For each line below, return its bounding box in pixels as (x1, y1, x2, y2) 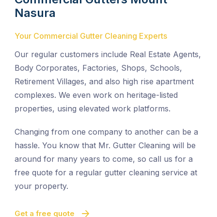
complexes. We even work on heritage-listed (15, 90, 178, 100)
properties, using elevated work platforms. (15, 104, 170, 114)
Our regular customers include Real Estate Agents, (15, 49, 201, 60)
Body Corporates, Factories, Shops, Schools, (15, 63, 182, 73)
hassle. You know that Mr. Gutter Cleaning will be (15, 140, 196, 151)
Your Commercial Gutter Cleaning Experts (15, 31, 167, 41)
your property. (15, 181, 68, 191)
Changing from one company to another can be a (15, 127, 198, 137)
